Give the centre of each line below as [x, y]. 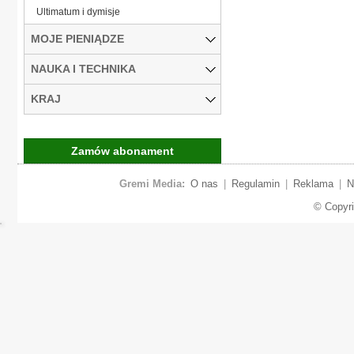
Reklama [313, 183]
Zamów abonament [122, 151]
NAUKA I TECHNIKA [83, 68]
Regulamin [255, 183]
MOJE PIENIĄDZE [77, 38]
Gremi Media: [152, 183]
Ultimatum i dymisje [78, 11]
